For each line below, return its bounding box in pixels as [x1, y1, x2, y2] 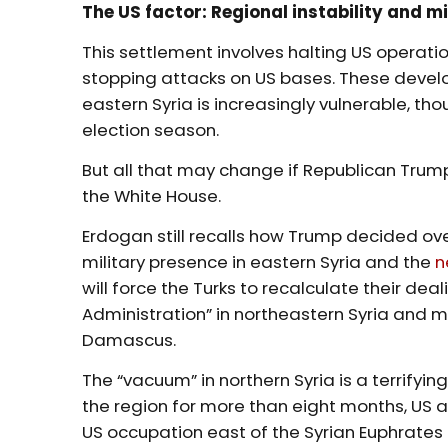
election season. [82, 117, 224, 142]
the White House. [82, 183, 226, 208]
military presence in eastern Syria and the [82, 249, 436, 274]
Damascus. [82, 327, 181, 352]
